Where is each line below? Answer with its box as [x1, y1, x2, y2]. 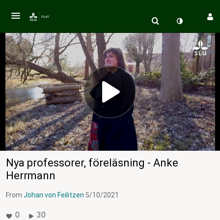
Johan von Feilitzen [24, 191, 84, 199]
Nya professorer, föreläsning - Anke [6, 156, 178, 169]
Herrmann [6, 169, 55, 182]
